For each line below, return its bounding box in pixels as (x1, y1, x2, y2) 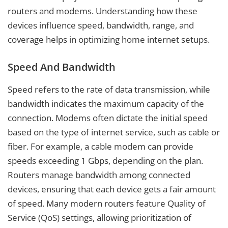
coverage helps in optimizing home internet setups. (8, 34, 210, 46)
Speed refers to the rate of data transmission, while (8, 83, 210, 95)
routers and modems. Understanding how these (8, 5, 197, 17)
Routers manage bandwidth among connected (8, 168, 190, 181)
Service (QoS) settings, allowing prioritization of (8, 211, 191, 223)
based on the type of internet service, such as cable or (8, 126, 220, 138)
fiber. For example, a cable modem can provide (8, 140, 193, 152)
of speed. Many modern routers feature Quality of (8, 197, 206, 209)
